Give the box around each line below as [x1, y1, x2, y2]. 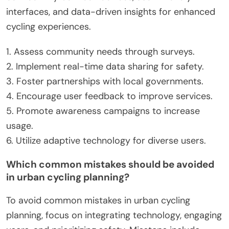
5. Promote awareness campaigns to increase [6, 104, 200, 117]
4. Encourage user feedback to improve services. [6, 89, 213, 102]
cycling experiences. [6, 20, 91, 33]
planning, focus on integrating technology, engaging [6, 209, 222, 221]
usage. [6, 119, 33, 132]
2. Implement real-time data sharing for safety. [6, 60, 204, 73]
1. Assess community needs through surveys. [6, 45, 195, 58]
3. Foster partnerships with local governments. [6, 75, 203, 87]
